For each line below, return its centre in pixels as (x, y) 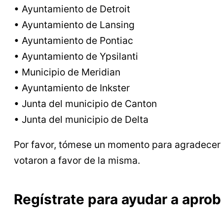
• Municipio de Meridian (67, 72)
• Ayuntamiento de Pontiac (74, 40)
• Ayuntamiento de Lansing (74, 24)
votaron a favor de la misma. (77, 160)
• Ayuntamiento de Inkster (72, 88)
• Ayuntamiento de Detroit (72, 9)
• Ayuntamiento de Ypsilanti (76, 56)
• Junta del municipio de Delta (81, 119)
